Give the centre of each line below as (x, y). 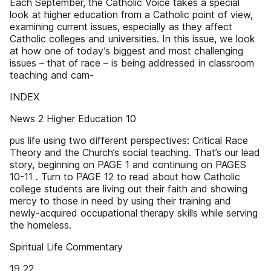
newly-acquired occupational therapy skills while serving (134, 213)
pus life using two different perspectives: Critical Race (129, 140)
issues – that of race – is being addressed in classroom (132, 63)
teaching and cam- (52, 75)
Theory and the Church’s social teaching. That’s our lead (135, 152)
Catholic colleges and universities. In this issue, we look (132, 39)
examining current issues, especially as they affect (121, 27)
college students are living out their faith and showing (129, 189)
